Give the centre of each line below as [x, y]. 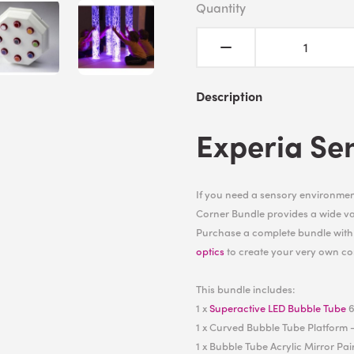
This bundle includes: [246, 289]
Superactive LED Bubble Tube [278, 308]
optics [210, 251]
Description [229, 96]
